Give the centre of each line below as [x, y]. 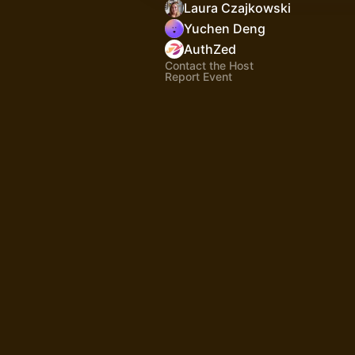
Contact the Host [209, 65]
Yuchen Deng [225, 29]
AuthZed [210, 49]
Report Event [198, 76]
